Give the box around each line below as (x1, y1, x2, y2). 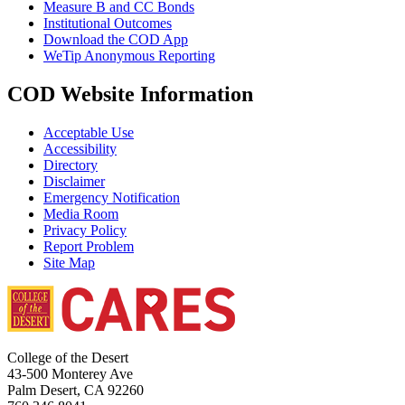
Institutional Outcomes (43, 14, 172, 31)
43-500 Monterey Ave (7, 365, 133, 381)
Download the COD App (43, 31, 188, 47)
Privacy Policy (43, 221, 127, 238)
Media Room (43, 205, 118, 221)
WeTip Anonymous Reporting (43, 47, 215, 63)
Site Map (43, 254, 95, 270)
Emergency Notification (43, 189, 180, 205)
